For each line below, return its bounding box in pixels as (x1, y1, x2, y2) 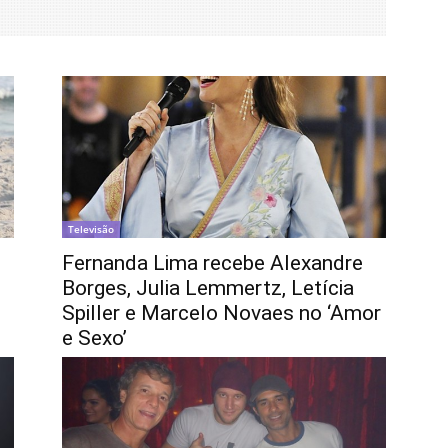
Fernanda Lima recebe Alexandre (62, 251, 363, 276)
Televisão (68, 222, 114, 237)
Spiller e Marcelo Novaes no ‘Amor (62, 301, 381, 326)
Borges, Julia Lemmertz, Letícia (62, 276, 354, 301)
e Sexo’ (62, 326, 127, 351)
